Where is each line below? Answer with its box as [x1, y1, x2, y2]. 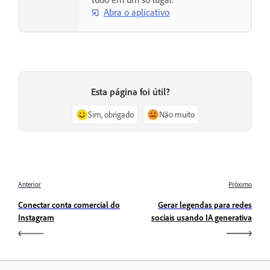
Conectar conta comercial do [18, 199, 120, 210]
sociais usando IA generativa [151, 212, 252, 222]
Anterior [18, 180, 41, 189]
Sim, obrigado [87, 108, 134, 119]
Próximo [228, 180, 252, 189]
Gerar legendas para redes [158, 199, 252, 210]
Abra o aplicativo [104, 6, 169, 19]
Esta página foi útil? [90, 85, 170, 98]
